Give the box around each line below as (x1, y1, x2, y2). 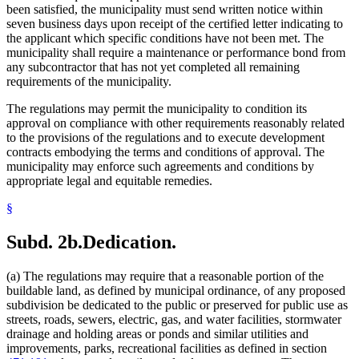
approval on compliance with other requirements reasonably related (6, 115, 345, 130)
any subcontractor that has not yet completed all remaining (6, 59, 300, 74)
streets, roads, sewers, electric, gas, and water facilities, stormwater (6, 312, 341, 326)
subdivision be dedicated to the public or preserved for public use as (6, 297, 348, 312)
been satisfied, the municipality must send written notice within (6, 2, 323, 16)
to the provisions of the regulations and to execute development (6, 130, 325, 144)
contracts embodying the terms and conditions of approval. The (6, 144, 325, 159)
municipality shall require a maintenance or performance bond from (6, 45, 345, 59)
